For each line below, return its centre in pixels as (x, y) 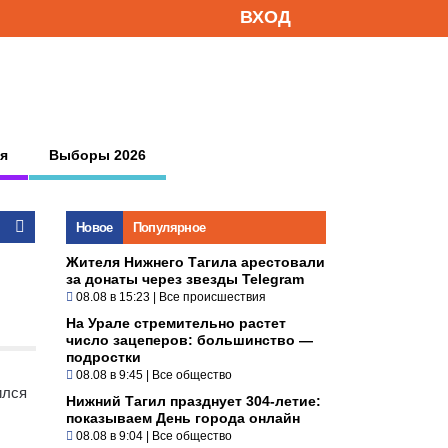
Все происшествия (212, 296)
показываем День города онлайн (183, 417)
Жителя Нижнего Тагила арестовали (195, 261)
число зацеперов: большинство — (189, 339)
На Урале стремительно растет (176, 322)
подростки (103, 356)
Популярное (169, 227)
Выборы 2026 (97, 154)
